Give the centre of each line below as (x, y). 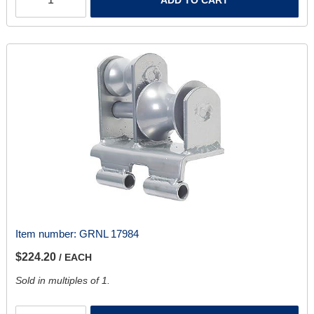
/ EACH (75, 257)
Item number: (47, 233)
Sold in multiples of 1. (62, 280)
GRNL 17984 (109, 233)
